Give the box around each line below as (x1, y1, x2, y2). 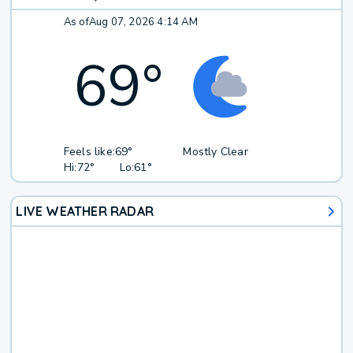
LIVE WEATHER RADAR (16, 203, 154, 220)
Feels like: (63, 144, 116, 160)
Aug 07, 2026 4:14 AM (88, 15, 198, 30)
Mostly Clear (183, 144, 248, 160)
